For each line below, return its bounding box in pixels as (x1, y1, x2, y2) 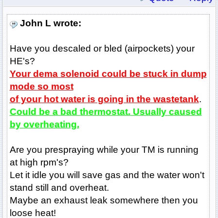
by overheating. (9, 119, 79, 130)
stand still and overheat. (9, 182, 109, 193)
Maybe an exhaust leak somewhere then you (9, 195, 198, 206)
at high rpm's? (9, 157, 69, 168)
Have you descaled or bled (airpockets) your (9, 43, 195, 54)
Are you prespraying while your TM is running (9, 145, 199, 155)
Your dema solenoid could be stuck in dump (9, 69, 207, 79)
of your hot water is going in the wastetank (9, 94, 199, 105)
